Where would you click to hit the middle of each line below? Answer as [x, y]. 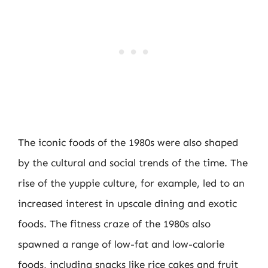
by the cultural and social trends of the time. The [133, 162]
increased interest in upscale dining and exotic [127, 203]
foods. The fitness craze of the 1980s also [114, 223]
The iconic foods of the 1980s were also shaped [128, 142]
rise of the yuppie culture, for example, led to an [131, 183]
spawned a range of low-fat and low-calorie [121, 244]
